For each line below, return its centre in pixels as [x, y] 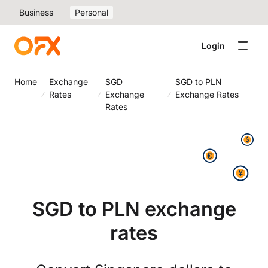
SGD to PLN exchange [134, 209]
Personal [92, 12]
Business [36, 12]
